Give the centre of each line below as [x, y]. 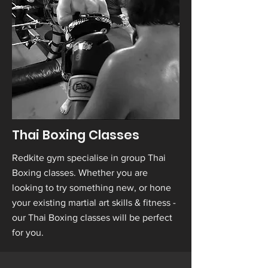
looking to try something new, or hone [92, 188]
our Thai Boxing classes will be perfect [92, 217]
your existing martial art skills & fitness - [94, 202]
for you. [28, 232]
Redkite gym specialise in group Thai [89, 158]
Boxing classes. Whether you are [80, 173]
